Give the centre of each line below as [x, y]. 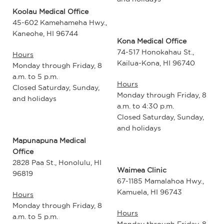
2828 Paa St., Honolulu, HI [57, 163]
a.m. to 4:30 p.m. [145, 106]
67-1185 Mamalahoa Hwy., [160, 181]
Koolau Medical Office [50, 12]
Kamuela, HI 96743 [149, 192]
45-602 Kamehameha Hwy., [60, 23]
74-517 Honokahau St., [155, 52]
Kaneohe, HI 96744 [45, 34]
